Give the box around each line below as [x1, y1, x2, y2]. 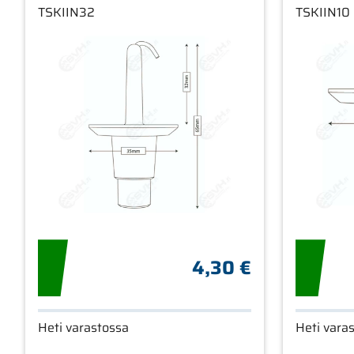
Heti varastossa [38, 318, 129, 338]
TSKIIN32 [38, 2, 95, 22]
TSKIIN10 [296, 2, 350, 22]
